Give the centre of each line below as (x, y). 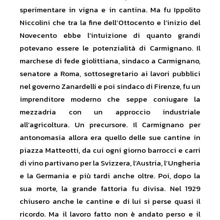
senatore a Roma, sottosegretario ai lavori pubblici (110, 74)
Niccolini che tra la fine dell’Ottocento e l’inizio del (110, 23)
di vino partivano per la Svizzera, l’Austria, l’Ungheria (110, 163)
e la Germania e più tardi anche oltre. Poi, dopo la (110, 176)
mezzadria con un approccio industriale (110, 112)
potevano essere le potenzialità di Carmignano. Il (110, 48)
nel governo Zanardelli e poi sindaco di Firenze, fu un (110, 86)
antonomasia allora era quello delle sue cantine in (110, 137)
